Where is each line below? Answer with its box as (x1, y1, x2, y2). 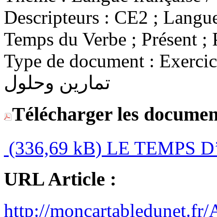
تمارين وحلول (4, 72, 110, 93)
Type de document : (4, 50, 155, 72)
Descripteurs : (4, 7, 109, 28)
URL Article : (4, 168, 116, 190)
